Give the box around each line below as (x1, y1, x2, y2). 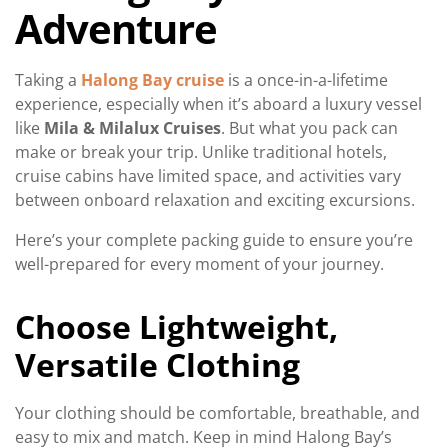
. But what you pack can (221, 116, 398, 139)
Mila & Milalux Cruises (44, 116, 221, 139)
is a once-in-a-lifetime (224, 68, 388, 91)
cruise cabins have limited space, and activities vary (15, 164, 401, 187)
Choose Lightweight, (15, 304, 338, 348)
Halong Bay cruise (81, 68, 224, 91)
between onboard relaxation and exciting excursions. (15, 188, 415, 211)
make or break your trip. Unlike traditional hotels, (15, 140, 387, 163)
